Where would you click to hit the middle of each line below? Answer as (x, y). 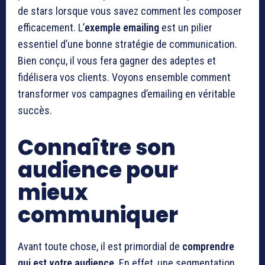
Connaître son (97, 147)
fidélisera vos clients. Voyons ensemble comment (124, 77)
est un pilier (186, 27)
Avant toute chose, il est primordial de (100, 246)
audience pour (98, 170)
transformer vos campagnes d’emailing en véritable (127, 93)
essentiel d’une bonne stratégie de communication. (127, 44)
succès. (35, 110)
